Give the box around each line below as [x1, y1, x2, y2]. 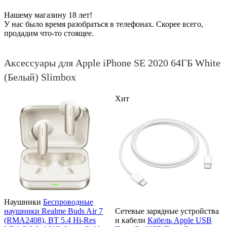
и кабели [115, 215, 145, 224]
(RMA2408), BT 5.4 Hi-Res [4, 215, 96, 224]
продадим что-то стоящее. [4, 28, 94, 37]
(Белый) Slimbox [4, 71, 76, 83]
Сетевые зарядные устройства [115, 206, 219, 215]
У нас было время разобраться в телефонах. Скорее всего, [4, 19, 203, 28]
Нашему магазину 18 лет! [4, 10, 92, 19]
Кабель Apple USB [147, 215, 212, 224]
